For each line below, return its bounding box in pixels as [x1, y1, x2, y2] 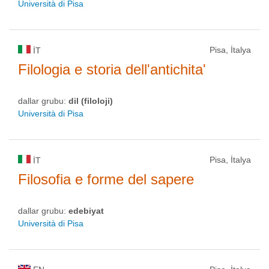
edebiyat [68, 206, 104, 216]
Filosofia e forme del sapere [18, 171, 194, 187]
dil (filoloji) [68, 96, 113, 106]
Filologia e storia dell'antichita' [18, 61, 206, 77]
